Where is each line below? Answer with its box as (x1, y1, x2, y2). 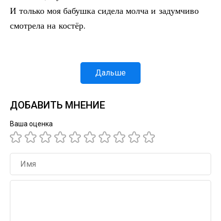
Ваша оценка (10, 120, 53, 128)
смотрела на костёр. (10, 19, 86, 31)
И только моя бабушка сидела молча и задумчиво (10, 4, 199, 16)
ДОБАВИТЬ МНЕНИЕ (10, 99, 105, 111)
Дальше (95, 68, 126, 77)
